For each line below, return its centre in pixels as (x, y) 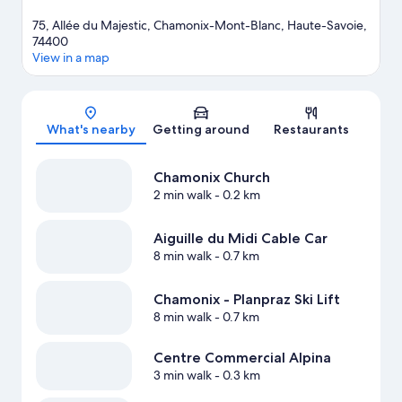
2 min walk (182, 195)
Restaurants (311, 130)
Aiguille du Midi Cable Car (240, 239)
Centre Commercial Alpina (242, 358)
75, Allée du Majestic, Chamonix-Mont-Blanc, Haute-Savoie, (200, 26)
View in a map (71, 58)
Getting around (201, 130)
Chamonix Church (211, 178)
